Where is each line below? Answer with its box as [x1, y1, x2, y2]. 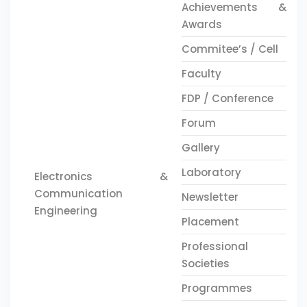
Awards [181, 17, 222, 32]
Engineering [34, 203, 97, 218]
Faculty [181, 66, 221, 81]
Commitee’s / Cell [181, 42, 278, 56]
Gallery [181, 140, 220, 155]
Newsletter [181, 190, 238, 204]
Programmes [181, 281, 252, 295]
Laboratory [181, 165, 241, 180]
